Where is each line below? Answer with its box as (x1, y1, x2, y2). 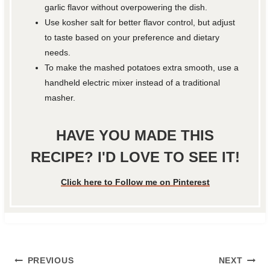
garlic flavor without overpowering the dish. (45, 2, 208, 12)
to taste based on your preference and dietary (45, 32, 220, 42)
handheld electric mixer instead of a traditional (45, 77, 221, 87)
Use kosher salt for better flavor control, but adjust (45, 17, 236, 27)
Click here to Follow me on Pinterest (60, 177, 210, 187)
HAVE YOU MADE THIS (56, 127, 214, 143)
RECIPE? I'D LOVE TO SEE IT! (30, 148, 240, 165)
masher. (45, 92, 76, 102)
